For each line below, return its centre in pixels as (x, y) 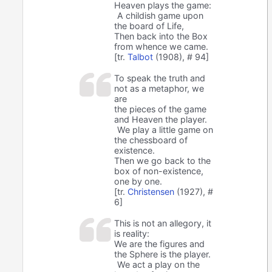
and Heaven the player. (161, 120)
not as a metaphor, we (159, 89)
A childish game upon (161, 16)
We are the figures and (160, 244)
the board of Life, (149, 26)
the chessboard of (151, 140)
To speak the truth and (160, 78)
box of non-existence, (159, 171)
